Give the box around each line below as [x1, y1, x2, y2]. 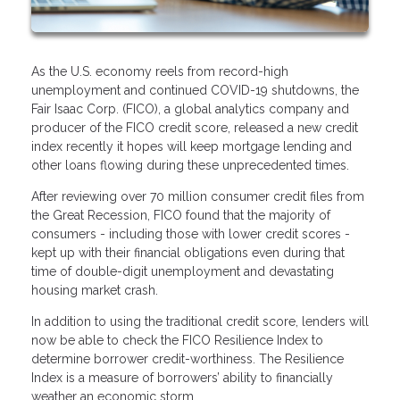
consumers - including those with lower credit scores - [31, 226, 350, 241]
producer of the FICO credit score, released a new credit [31, 120, 358, 135]
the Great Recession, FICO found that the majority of [31, 207, 330, 222]
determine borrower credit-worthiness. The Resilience [31, 351, 344, 366]
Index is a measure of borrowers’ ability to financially [31, 370, 333, 385]
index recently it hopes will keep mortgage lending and [31, 138, 352, 154]
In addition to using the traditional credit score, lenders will [31, 313, 369, 329]
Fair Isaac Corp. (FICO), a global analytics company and [31, 101, 349, 116]
